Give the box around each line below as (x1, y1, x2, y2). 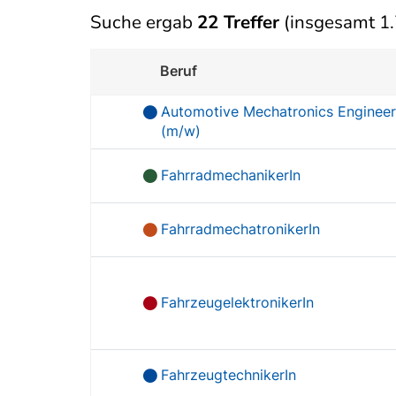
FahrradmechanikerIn (161, 166, 301, 184)
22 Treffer (197, 9, 279, 34)
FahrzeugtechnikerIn (161, 366, 297, 384)
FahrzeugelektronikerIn (161, 293, 315, 311)
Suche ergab (90, 9, 197, 34)
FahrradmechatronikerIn (161, 220, 321, 238)
